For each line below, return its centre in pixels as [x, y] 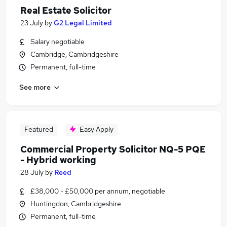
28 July [32, 172]
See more [35, 87]
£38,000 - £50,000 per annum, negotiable [98, 191]
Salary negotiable [58, 42]
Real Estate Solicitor [66, 10]
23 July [32, 23]
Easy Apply [97, 129]
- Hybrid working [58, 160]
